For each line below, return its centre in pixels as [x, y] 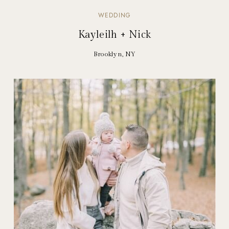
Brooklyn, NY [114, 54]
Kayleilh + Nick [114, 35]
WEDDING [114, 16]
